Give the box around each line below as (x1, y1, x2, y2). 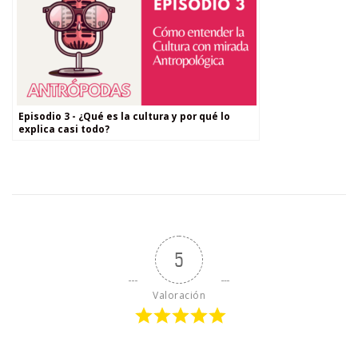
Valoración (153, 288, 205, 303)
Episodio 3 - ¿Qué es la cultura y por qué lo (18, 109, 230, 122)
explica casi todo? (18, 121, 109, 135)
